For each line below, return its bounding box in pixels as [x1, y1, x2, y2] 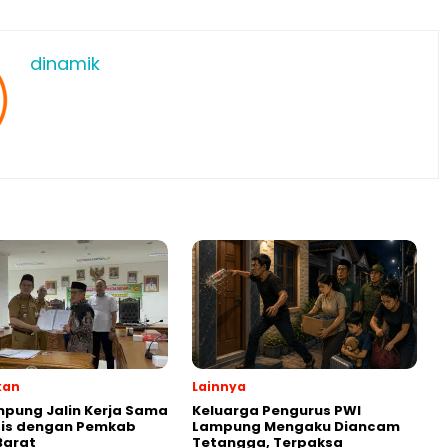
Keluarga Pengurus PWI [192, 400, 361, 420]
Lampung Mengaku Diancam [192, 416, 400, 436]
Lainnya [192, 377, 246, 395]
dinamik [30, 50, 100, 76]
